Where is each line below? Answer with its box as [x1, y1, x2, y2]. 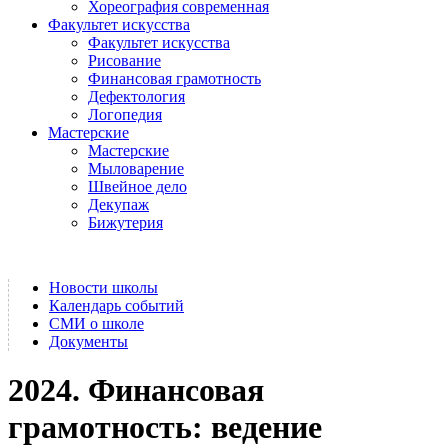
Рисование [88, 51, 161, 69]
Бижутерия [88, 213, 163, 231]
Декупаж [88, 195, 149, 213]
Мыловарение [88, 159, 184, 177]
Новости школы [49, 278, 158, 296]
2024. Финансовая [8, 372, 264, 409]
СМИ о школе [49, 314, 144, 332]
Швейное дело [88, 177, 187, 195]
